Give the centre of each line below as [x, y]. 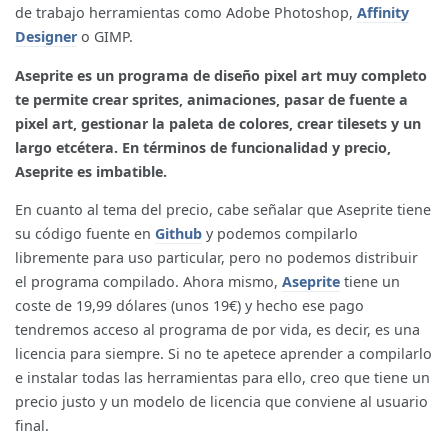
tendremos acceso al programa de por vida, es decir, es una [217, 329]
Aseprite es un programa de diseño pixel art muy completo [221, 75]
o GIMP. [105, 37]
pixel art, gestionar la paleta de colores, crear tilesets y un [218, 123]
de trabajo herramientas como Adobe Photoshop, [186, 13]
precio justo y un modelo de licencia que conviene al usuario [221, 401]
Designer [46, 37]
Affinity [383, 13]
